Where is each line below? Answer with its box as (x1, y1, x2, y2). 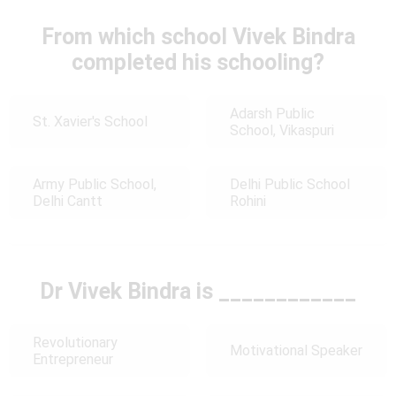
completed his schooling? (72, 49, 324, 75)
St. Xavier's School (33, 113, 148, 131)
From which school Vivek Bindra (41, 23, 355, 49)
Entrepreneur (33, 350, 113, 368)
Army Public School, (33, 175, 156, 193)
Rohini (229, 192, 266, 209)
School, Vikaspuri (229, 121, 334, 139)
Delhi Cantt (33, 192, 103, 209)
